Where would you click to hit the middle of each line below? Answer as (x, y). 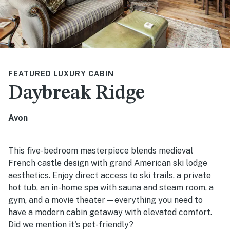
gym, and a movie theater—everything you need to (106, 200)
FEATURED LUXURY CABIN (61, 74)
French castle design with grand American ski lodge (108, 163)
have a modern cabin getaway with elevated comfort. (110, 213)
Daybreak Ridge (77, 94)
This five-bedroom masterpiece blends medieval (101, 151)
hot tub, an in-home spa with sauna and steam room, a (111, 188)
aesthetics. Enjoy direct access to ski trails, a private (110, 176)
